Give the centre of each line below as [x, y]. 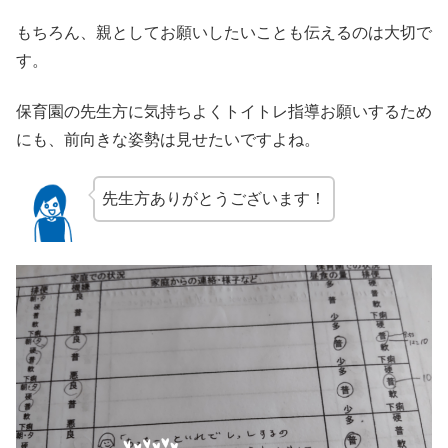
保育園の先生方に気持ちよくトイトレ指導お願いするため [224, 111]
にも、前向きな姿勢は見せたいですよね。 [168, 139]
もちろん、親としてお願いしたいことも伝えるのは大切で [224, 33]
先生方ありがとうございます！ [213, 198]
